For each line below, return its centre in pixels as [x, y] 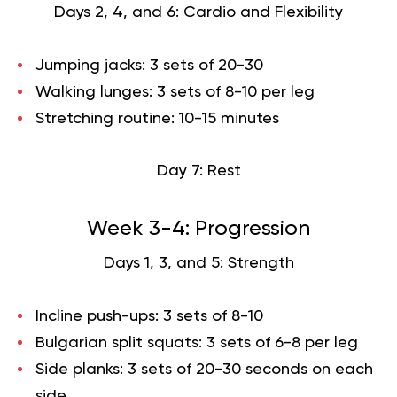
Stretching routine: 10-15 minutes [157, 118]
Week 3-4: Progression [198, 228]
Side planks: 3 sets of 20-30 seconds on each [204, 369]
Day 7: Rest [198, 171]
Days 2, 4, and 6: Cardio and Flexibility [198, 12]
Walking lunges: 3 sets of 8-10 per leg [175, 92]
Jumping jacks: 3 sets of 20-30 [149, 65]
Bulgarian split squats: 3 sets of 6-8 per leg [197, 343]
